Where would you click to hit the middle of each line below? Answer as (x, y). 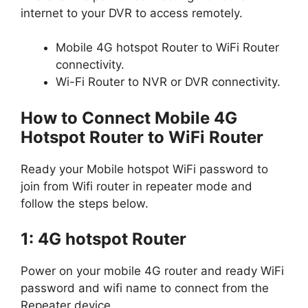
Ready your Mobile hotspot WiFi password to (144, 169)
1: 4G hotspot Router (103, 239)
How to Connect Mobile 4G (129, 118)
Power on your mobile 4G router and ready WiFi (152, 271)
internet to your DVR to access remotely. (132, 13)
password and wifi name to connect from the (145, 288)
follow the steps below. (85, 203)
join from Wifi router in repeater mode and (136, 186)
